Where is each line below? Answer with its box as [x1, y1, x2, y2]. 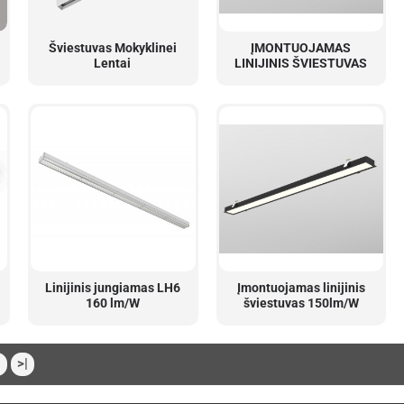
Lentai [94, 55, 132, 70]
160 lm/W [85, 295, 140, 310]
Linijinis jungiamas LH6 [44, 280, 180, 295]
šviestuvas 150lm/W [243, 295, 359, 310]
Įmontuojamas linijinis [236, 280, 365, 295]
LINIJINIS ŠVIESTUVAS [234, 55, 368, 70]
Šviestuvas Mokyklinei [48, 40, 177, 55]
